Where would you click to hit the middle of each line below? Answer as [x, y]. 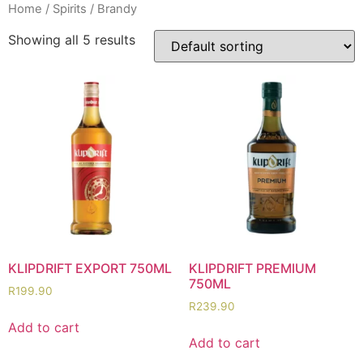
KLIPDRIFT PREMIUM [252, 269]
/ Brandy [112, 9]
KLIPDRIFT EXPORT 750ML [90, 269]
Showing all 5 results [72, 39]
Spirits [70, 9]
